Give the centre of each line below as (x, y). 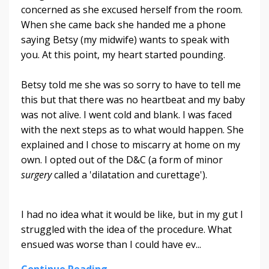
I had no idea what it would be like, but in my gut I (132, 215)
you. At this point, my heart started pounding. (123, 55)
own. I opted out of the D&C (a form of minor (122, 160)
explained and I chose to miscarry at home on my (131, 145)
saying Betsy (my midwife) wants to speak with (125, 40)
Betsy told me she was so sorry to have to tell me (131, 85)
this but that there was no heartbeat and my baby (133, 100)
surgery (36, 175)
